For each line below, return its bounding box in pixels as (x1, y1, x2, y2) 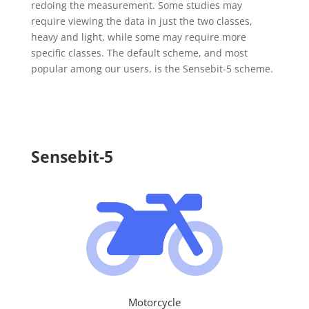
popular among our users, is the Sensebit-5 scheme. (30, 61, 273, 75)
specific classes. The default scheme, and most (30, 46, 248, 59)
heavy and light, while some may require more (30, 30, 246, 43)
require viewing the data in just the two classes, (30, 14, 252, 28)
